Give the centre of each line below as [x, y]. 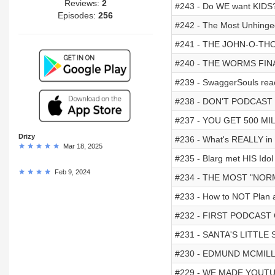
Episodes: [78, 15]
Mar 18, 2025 [81, 146]
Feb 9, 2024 [71, 172]
